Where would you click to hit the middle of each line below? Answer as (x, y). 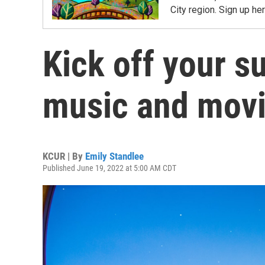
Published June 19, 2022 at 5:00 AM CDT (109, 168)
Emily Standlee (114, 156)
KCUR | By (64, 156)
